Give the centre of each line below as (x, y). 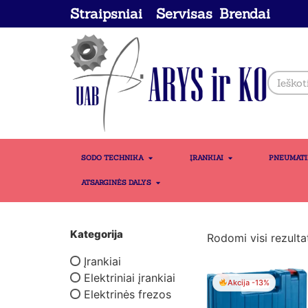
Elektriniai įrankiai (130, 277)
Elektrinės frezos (128, 294)
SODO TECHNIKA (112, 157)
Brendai (244, 13)
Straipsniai (106, 13)
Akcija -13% (248, 282)
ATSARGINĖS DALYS (116, 182)
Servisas (185, 13)
